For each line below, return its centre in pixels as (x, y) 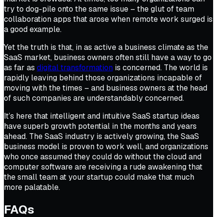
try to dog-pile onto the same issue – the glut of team (99, 9)
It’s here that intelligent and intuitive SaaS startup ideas (102, 116)
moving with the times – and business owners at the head (106, 88)
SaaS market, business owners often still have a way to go (108, 58)
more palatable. (32, 187)
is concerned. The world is (160, 68)
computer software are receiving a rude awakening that (103, 167)
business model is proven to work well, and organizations (106, 147)
